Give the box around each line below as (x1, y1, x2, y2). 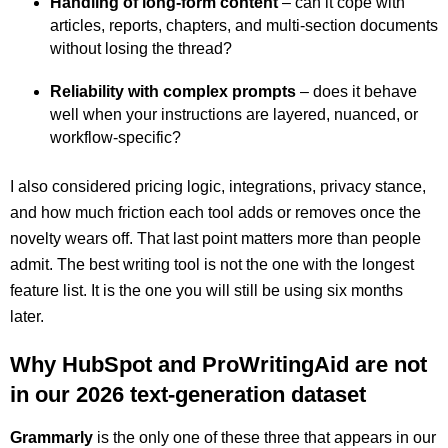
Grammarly (10, 429, 93, 446)
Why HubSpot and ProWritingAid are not (10, 352, 427, 377)
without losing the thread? (50, 40, 232, 57)
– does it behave (296, 83, 417, 100)
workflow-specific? (50, 129, 181, 146)
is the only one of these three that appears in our (93, 429, 436, 446)
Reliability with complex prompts (50, 83, 296, 100)
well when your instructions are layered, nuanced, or (50, 106, 418, 123)
